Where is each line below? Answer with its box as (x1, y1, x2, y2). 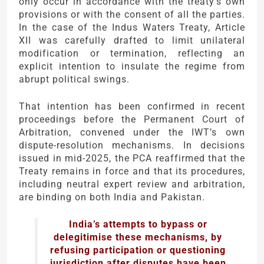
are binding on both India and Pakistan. (19, 192, 205, 203)
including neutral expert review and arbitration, (19, 179, 245, 190)
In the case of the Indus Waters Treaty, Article (19, 22, 245, 34)
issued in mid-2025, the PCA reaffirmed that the (19, 153, 245, 164)
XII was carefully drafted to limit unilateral (19, 35, 245, 47)
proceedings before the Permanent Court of (19, 114, 245, 126)
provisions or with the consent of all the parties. (19, 9, 245, 21)
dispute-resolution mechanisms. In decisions (19, 140, 245, 151)
